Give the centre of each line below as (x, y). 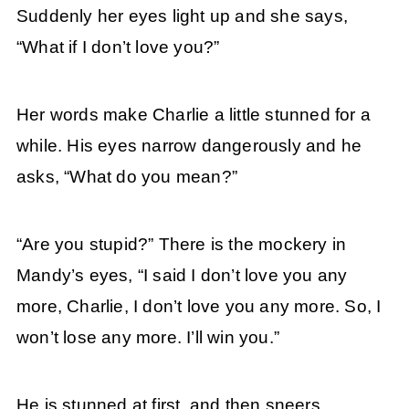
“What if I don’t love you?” (118, 47)
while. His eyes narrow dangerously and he (189, 145)
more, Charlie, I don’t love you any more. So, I (199, 307)
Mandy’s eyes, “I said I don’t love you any (182, 276)
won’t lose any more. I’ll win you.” (147, 338)
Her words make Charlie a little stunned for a (193, 114)
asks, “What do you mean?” (126, 176)
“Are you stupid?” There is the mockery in (181, 245)
